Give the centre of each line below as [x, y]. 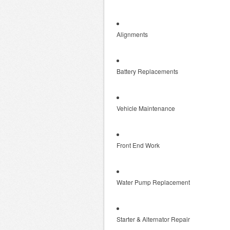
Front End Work [138, 145]
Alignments [132, 34]
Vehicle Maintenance [146, 108]
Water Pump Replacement [153, 182]
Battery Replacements [147, 71]
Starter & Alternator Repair [153, 219]
